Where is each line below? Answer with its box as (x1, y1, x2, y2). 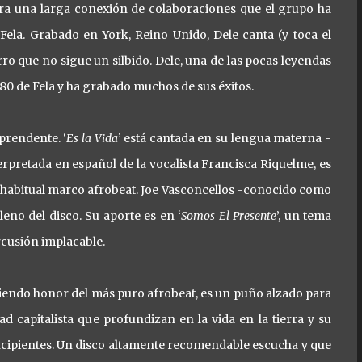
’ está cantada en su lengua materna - (117, 131, 332, 145)
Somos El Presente (181, 208, 277, 223)
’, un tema (276, 208, 332, 223)
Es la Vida (66, 131, 118, 145)
